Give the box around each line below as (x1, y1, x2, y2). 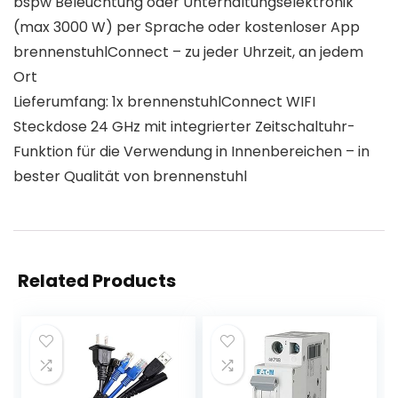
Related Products (18, 268, 176, 294)
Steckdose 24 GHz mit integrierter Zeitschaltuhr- (13, 116, 355, 138)
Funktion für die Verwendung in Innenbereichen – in (13, 141, 370, 163)
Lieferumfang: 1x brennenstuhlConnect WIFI (13, 92, 315, 113)
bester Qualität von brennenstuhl (13, 166, 247, 187)
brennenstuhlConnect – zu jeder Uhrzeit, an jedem (13, 42, 363, 63)
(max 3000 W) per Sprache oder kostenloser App (13, 17, 360, 38)
